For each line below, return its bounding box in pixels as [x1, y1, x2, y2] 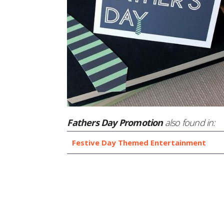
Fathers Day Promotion [67, 116, 163, 129]
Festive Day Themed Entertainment [72, 137, 206, 148]
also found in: [162, 116, 215, 129]
